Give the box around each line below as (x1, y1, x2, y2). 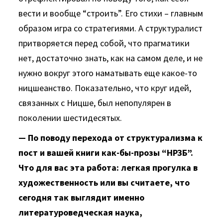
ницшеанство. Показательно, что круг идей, (18, 82, 192, 94)
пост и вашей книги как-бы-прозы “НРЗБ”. (18, 147, 194, 158)
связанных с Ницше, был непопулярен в (18, 97, 172, 109)
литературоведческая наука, (18, 207, 143, 218)
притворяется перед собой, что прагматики (18, 37, 190, 49)
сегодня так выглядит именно (18, 192, 145, 203)
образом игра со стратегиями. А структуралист (18, 22, 203, 34)
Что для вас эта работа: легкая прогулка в (18, 162, 198, 173)
